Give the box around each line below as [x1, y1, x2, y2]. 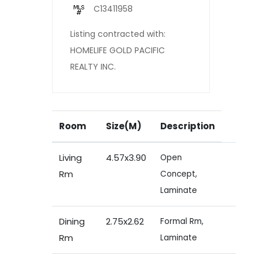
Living [59, 151, 82, 164]
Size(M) [106, 119, 142, 132]
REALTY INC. [70, 60, 116, 73]
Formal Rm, [160, 215, 204, 227]
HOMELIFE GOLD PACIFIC [70, 44, 165, 56]
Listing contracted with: [70, 27, 166, 40]
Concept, [160, 168, 197, 180]
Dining [59, 215, 85, 227]
